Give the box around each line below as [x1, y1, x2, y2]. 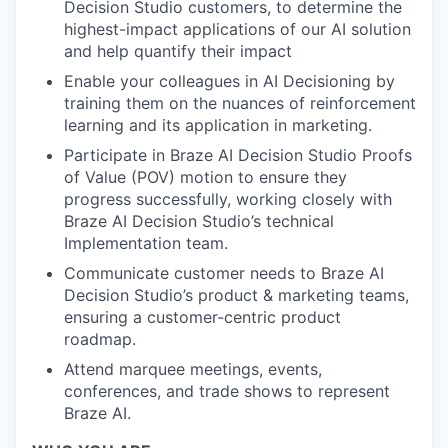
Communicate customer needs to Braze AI [64, 263, 384, 283]
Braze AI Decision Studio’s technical [64, 211, 334, 231]
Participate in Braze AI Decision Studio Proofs [64, 145, 412, 165]
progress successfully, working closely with [64, 189, 392, 209]
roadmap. [64, 329, 136, 349]
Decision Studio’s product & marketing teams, [64, 285, 409, 305]
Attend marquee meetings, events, [64, 359, 322, 379]
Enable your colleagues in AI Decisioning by [64, 71, 395, 91]
